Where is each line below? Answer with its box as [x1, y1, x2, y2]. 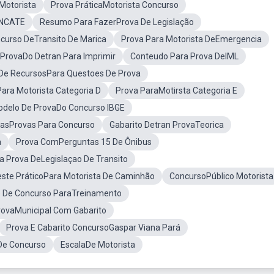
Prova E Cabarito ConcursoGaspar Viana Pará [6, 223, 180, 232]
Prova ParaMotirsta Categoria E [116, 86, 237, 95]
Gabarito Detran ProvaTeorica [109, 120, 224, 130]
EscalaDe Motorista [61, 240, 135, 250]
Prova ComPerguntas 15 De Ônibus [16, 137, 152, 147]
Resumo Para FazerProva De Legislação [40, 17, 194, 27]
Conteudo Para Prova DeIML [130, 51, 239, 61]
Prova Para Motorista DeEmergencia [121, 34, 262, 44]
